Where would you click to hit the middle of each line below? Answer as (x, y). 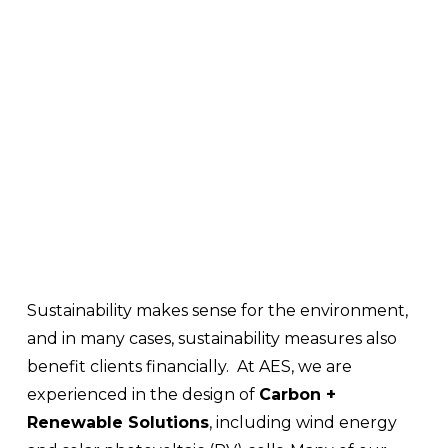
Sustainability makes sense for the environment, (217, 311)
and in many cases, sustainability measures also (211, 339)
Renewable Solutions (117, 423)
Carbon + (297, 395)
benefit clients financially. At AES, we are (189, 367)
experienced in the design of (142, 395)
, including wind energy (302, 423)
